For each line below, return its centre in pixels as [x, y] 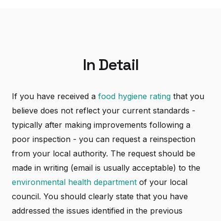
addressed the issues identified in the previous [97, 211]
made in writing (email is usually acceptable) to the [106, 168]
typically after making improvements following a [101, 125]
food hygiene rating [134, 96]
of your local [162, 182]
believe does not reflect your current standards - [104, 110]
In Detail [110, 65]
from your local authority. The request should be [104, 153]
